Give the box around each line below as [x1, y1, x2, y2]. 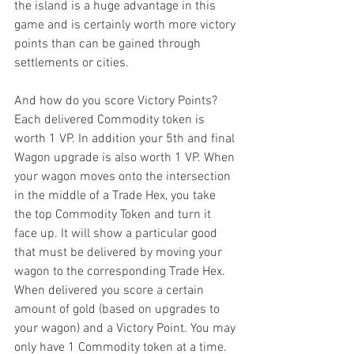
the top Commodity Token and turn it [14, 207, 214, 224]
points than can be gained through [14, 36, 204, 53]
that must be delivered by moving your [14, 245, 225, 262]
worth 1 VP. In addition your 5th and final [14, 131, 238, 148]
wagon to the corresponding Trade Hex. [14, 264, 228, 281]
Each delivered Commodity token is [14, 112, 208, 129]
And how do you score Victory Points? [14, 93, 220, 110]
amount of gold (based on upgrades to [14, 302, 223, 318]
